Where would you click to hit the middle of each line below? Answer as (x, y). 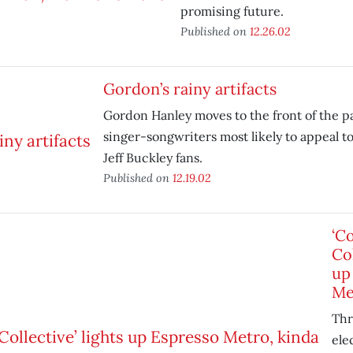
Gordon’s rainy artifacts (190, 89)
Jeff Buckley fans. (152, 158)
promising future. (232, 11)
